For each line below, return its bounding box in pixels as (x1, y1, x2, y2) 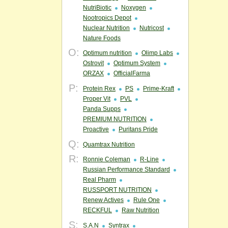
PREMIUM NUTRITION (83, 116, 147, 123)
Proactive (83, 126, 109, 133)
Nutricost (139, 24, 164, 32)
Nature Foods (83, 35, 121, 42)
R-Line (140, 156, 159, 163)
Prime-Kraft (143, 85, 174, 92)
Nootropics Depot (83, 14, 131, 21)
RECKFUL (83, 207, 112, 214)
